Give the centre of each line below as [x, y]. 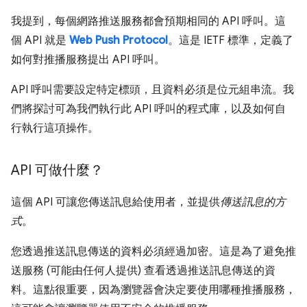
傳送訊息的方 [253, 202]
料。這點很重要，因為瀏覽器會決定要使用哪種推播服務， [153, 290]
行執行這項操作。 [55, 128]
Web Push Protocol [119, 40]
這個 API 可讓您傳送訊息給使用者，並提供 [115, 202]
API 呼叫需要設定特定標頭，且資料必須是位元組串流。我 [152, 89]
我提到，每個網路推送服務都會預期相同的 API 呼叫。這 [148, 21]
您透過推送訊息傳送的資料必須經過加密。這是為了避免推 [153, 251]
